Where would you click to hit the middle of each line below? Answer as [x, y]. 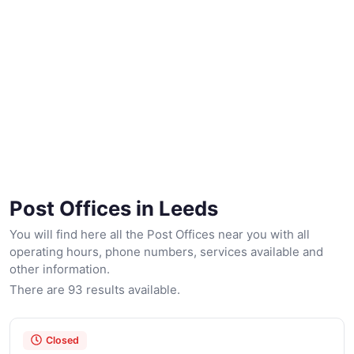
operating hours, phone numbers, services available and [166, 251]
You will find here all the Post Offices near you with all [160, 234]
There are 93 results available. [95, 289]
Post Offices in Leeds [114, 208]
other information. [60, 269]
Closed [62, 340]
